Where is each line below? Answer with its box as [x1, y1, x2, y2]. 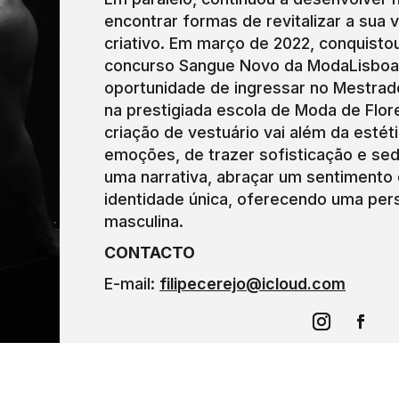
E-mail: [104, 273, 160, 293]
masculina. [104, 211, 184, 231]
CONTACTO [104, 242, 196, 262]
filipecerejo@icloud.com [159, 273, 346, 293]
